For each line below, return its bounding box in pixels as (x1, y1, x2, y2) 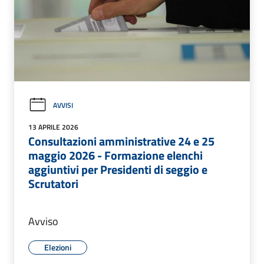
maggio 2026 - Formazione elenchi (28, 146, 203, 164)
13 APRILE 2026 (28, 121, 78, 133)
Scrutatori (28, 174, 78, 193)
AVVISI (53, 99, 73, 111)
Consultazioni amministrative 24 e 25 (28, 131, 214, 150)
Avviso (28, 213, 58, 229)
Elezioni (44, 240, 71, 253)
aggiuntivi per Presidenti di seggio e (28, 160, 207, 179)
